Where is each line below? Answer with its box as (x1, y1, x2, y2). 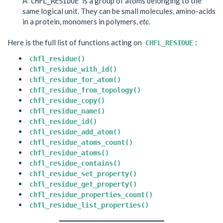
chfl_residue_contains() (29, 159, 121, 167)
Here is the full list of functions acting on (7, 38, 143, 47)
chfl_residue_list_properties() (29, 201, 149, 209)
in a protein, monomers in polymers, (22, 17, 139, 26)
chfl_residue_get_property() (29, 180, 137, 188)
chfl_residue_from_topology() (29, 86, 141, 94)
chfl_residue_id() (29, 117, 97, 125)
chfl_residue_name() (29, 107, 105, 115)
